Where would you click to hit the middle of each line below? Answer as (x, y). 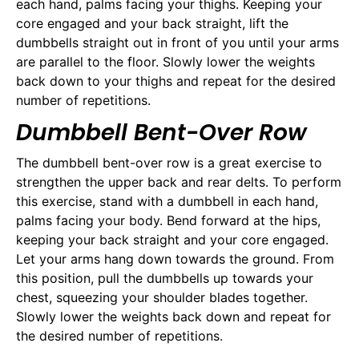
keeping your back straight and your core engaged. (172, 240)
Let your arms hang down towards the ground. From (175, 259)
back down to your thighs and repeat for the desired (176, 81)
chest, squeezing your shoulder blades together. (162, 298)
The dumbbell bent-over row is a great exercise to (169, 163)
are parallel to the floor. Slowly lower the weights (165, 62)
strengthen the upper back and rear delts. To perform (179, 182)
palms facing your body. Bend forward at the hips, (168, 221)
